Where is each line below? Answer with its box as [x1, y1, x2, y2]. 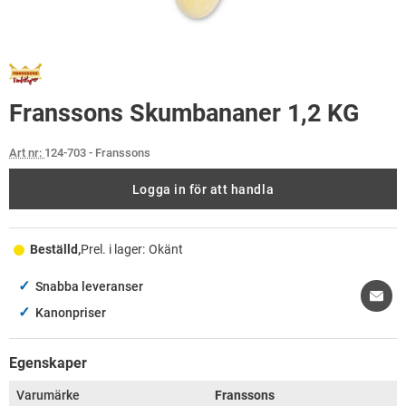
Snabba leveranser [35, 279, 143, 295]
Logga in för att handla [131, 182, 275, 197]
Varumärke [16, 388, 80, 403]
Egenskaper [9, 354, 87, 372]
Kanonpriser [35, 305, 106, 321]
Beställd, [29, 242, 81, 257]
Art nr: [9, 146, 44, 159]
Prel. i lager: [80, 242, 145, 257]
